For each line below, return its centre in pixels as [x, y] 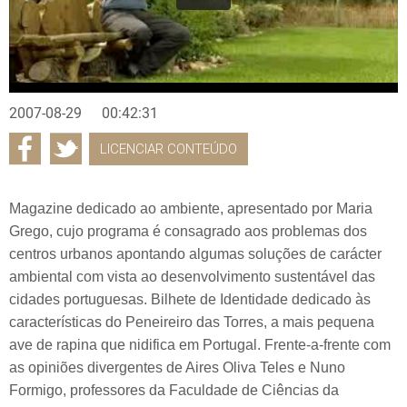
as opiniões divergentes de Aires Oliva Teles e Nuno [177, 367]
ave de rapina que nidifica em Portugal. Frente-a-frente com [200, 344]
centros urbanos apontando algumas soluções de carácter [195, 253]
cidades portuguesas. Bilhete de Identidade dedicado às [190, 299]
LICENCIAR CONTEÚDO [169, 149]
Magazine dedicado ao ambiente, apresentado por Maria [191, 208]
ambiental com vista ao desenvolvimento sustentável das [192, 276]
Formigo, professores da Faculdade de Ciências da [174, 390]
